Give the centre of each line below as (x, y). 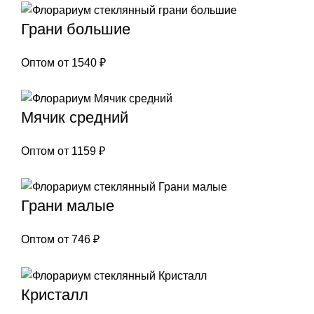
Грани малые (68, 206)
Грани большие (76, 29)
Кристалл (55, 294)
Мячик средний (75, 118)
